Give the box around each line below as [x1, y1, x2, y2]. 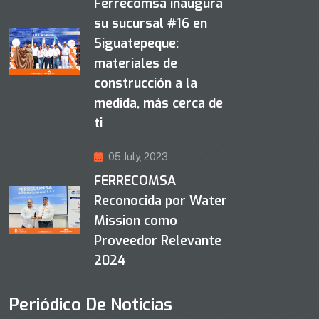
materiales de [94, 55, 177, 73]
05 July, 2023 [108, 151, 168, 163]
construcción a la [94, 75, 197, 93]
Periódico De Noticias [9, 293, 172, 317]
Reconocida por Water [94, 192, 227, 210]
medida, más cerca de [94, 95, 223, 113]
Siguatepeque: [94, 35, 179, 53]
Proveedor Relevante [94, 232, 221, 250]
